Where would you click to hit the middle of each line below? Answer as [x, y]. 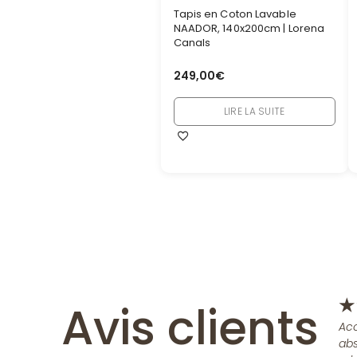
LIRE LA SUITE [254, 111]
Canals [192, 43]
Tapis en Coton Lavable [235, 14]
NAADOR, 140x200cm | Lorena [249, 29]
